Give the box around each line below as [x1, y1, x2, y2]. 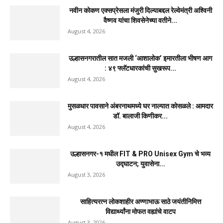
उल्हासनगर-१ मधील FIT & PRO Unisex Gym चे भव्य [70, 149, 211, 158]
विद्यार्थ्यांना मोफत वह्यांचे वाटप [105, 207, 176, 216]
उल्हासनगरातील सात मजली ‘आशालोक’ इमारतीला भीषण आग [69, 54, 212, 62]
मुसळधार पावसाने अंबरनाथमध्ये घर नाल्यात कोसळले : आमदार [68, 102, 213, 110]
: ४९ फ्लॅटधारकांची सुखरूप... [105, 64, 176, 72]
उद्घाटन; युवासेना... [115, 159, 165, 168]
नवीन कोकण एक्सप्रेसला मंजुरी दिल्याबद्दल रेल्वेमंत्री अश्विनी [69, 6, 212, 14]
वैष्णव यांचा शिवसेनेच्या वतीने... [104, 16, 177, 24]
